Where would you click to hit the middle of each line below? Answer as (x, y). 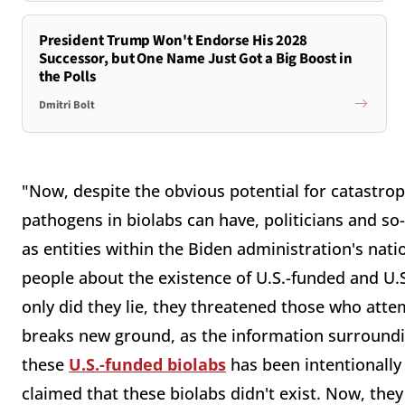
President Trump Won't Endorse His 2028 (173, 40)
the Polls (67, 76)
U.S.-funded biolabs (147, 365)
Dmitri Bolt (66, 105)
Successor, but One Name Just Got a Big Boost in (195, 58)
